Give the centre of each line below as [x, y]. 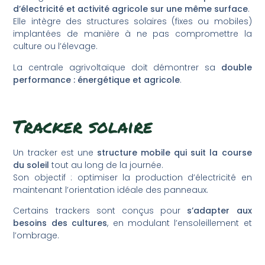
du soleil [31, 165]
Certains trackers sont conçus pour [100, 211]
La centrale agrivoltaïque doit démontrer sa [117, 67]
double [236, 67]
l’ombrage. [36, 235]
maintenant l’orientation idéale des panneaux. [111, 190]
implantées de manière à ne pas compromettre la [132, 34]
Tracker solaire [83, 126]
